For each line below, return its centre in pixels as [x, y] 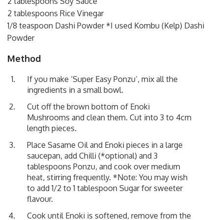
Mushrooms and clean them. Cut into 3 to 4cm [109, 117]
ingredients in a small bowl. [75, 90]
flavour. [40, 199]
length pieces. [52, 128]
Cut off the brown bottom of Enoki [88, 106]
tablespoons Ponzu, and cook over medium [104, 166]
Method [24, 58]
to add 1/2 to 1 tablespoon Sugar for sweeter [105, 188]
